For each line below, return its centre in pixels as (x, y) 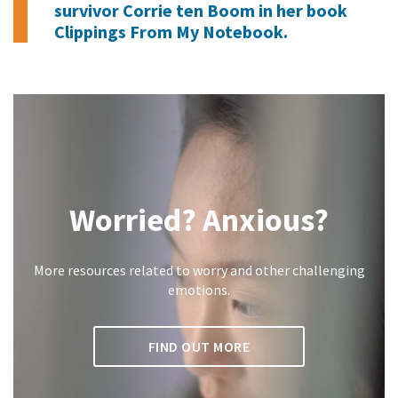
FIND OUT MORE (199, 347)
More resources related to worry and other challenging (199, 271)
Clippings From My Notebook (169, 32)
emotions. (199, 290)
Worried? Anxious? (199, 220)
